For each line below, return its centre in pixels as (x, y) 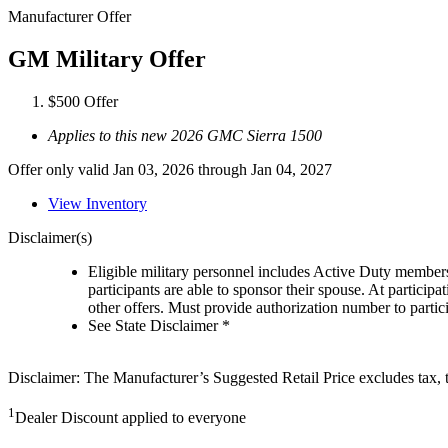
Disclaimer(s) (50, 237)
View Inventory (97, 203)
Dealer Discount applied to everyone (130, 418)
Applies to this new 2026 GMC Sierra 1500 (185, 135)
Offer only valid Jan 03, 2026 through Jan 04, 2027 (170, 169)
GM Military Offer (107, 58)
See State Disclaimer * (159, 325)
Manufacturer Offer (69, 16)
